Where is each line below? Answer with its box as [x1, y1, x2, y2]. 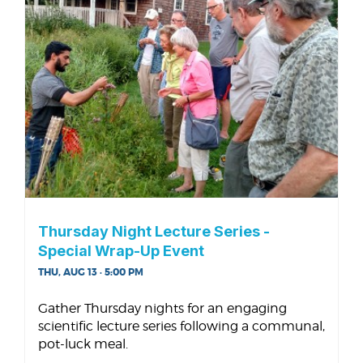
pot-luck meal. [38, 335, 128, 352]
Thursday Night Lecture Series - [38, 222, 270, 240]
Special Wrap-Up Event [38, 241, 204, 259]
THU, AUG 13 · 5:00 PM [38, 265, 143, 279]
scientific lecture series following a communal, [38, 318, 325, 334]
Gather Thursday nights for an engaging [38, 300, 287, 316]
